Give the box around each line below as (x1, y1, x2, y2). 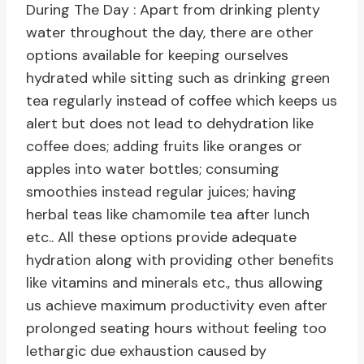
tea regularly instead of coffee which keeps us (26, 91, 337, 111)
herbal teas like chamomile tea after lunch (26, 205, 310, 225)
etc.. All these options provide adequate (26, 227, 297, 248)
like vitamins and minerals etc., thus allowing (26, 273, 323, 293)
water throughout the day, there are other (26, 23, 314, 43)
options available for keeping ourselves (26, 45, 288, 66)
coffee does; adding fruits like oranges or (26, 136, 302, 157)
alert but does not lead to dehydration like (26, 114, 314, 134)
